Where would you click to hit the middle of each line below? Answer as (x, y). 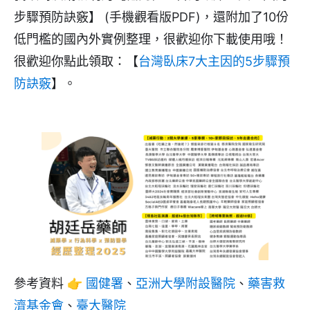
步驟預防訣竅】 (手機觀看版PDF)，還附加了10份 (151, 17)
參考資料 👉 (50, 283)
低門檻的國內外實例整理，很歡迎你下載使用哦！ (151, 39)
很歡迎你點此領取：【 (76, 62)
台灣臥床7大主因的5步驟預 (214, 62)
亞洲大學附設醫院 (185, 283)
